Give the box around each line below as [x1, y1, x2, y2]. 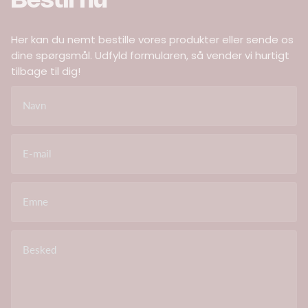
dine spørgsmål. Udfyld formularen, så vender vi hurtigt [11, 47, 289, 63]
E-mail [23, 146, 52, 159]
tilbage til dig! [11, 63, 80, 78]
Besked [23, 243, 56, 256]
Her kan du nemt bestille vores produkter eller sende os [11, 32, 294, 47]
